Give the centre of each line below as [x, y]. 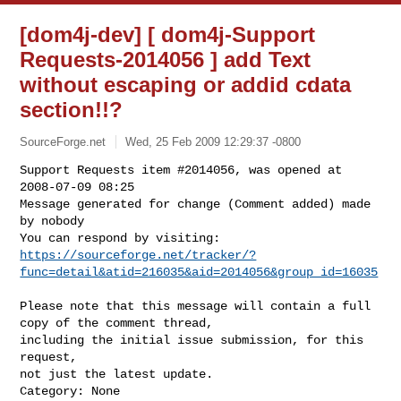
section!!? [72, 110]
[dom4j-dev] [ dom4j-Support [168, 34]
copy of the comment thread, [117, 323]
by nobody [52, 221]
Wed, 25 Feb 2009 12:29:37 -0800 [213, 141]
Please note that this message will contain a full [196, 306]
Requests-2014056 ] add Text [166, 60]
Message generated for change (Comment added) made [196, 204]
